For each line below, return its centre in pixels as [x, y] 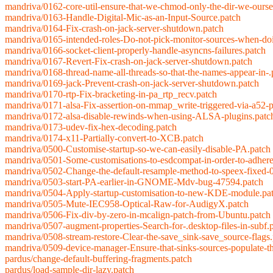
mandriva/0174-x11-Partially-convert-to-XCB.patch [104, 138]
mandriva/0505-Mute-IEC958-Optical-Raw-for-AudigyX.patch [127, 204]
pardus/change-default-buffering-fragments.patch [98, 259]
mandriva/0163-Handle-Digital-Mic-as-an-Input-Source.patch [123, 18]
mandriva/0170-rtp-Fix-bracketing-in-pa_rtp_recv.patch [111, 94]
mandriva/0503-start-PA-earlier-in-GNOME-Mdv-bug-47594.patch [134, 182]
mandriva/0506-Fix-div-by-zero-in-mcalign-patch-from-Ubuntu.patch [138, 215]
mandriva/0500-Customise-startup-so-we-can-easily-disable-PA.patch [138, 149]
